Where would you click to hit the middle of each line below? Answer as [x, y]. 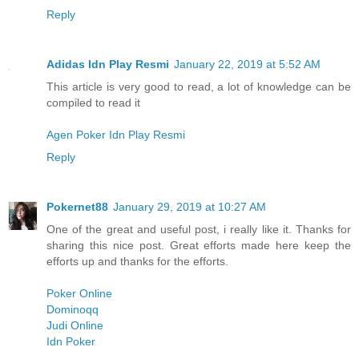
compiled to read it [93, 103]
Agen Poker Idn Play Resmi [116, 135]
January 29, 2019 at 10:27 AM [190, 207]
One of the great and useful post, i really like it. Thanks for [199, 230]
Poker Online [79, 294]
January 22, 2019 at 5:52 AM [247, 65]
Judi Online [75, 326]
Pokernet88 [77, 207]
